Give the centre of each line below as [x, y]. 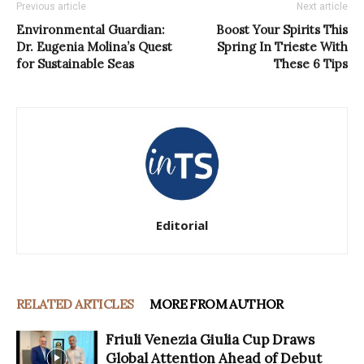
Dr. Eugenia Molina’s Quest [94, 46]
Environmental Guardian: [91, 29]
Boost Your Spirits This [282, 29]
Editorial [182, 225]
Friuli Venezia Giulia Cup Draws [210, 339]
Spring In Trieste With [282, 46]
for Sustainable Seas [75, 63]
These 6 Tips [311, 63]
